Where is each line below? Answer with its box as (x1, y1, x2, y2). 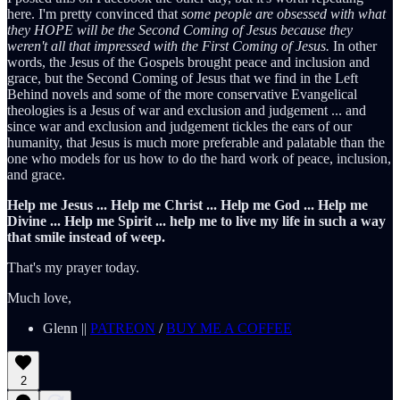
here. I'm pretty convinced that (7, 5, 181, 21)
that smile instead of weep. (7, 229, 165, 245)
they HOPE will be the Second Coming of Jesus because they (7, 21, 353, 37)
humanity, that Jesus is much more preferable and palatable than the (7, 134, 385, 150)
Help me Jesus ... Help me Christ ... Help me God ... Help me (7, 196, 368, 212)
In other (329, 37, 377, 54)
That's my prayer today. (7, 259, 139, 275)
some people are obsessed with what (181, 5, 386, 21)
